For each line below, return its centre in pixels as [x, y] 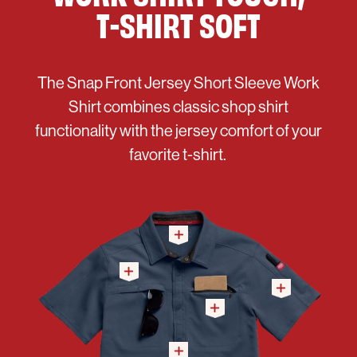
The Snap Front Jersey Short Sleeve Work [178, 83]
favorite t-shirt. [178, 155]
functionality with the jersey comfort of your [178, 131]
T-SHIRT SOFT [178, 24]
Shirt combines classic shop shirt [178, 107]
